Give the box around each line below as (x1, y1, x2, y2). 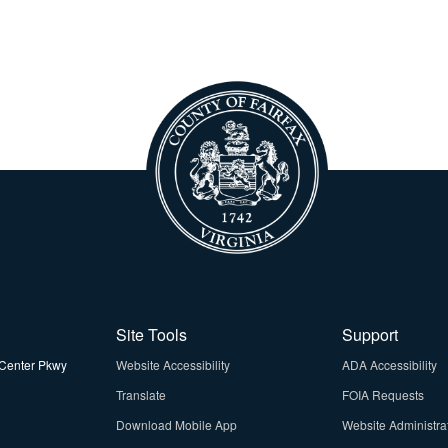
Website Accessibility (115, 356, 230, 373)
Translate (115, 386, 166, 403)
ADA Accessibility (341, 356, 437, 373)
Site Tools (115, 323, 187, 346)
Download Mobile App (115, 416, 237, 433)
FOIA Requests (341, 386, 424, 403)
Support (341, 323, 398, 346)
